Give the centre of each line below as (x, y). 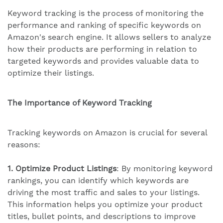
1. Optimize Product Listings (62, 168)
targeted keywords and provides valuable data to (103, 61)
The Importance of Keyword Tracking (80, 103)
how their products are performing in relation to (102, 49)
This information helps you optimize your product (105, 204)
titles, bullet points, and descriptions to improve (102, 216)
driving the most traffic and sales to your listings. (104, 192)
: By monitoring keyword (165, 168)
